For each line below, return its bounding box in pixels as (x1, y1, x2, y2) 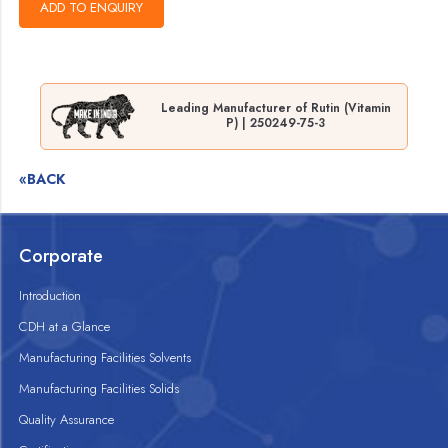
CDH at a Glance (19, 316, 111, 336)
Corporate (19, 242, 104, 269)
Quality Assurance (19, 409, 115, 429)
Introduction (19, 285, 82, 305)
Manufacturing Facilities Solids (19, 378, 180, 398)
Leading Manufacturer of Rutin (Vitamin (160, 99, 391, 118)
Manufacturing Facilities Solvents (19, 347, 192, 367)
